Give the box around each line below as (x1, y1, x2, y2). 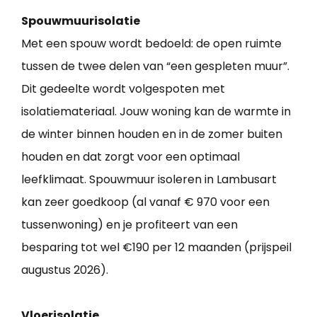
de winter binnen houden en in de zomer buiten (21, 126, 282, 143)
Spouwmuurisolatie (21, 13, 140, 30)
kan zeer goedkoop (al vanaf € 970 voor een (21, 194, 270, 211)
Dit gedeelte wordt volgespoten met (21, 81, 225, 98)
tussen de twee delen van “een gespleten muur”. (21, 58, 289, 75)
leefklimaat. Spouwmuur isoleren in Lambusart (21, 171, 277, 188)
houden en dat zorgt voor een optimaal (21, 149, 240, 166)
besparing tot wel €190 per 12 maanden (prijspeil (21, 239, 292, 256)
